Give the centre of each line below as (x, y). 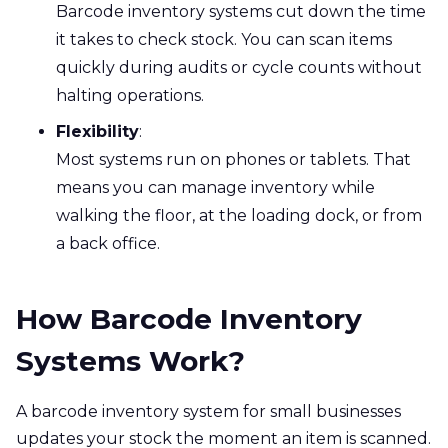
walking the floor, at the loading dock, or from (239, 215)
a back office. (108, 243)
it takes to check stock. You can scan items (224, 39)
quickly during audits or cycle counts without (239, 67)
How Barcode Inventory (189, 318)
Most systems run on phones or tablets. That (233, 159)
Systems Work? (130, 360)
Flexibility (97, 131)
